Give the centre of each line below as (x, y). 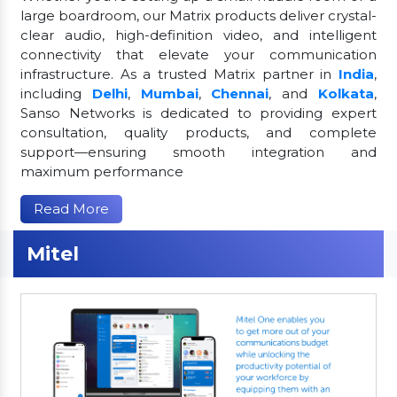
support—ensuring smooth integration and (198, 152)
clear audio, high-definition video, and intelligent (198, 35)
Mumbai (169, 93)
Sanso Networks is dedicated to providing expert (198, 113)
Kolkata (346, 93)
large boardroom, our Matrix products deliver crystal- (198, 15)
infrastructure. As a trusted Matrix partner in (179, 74)
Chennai (240, 93)
